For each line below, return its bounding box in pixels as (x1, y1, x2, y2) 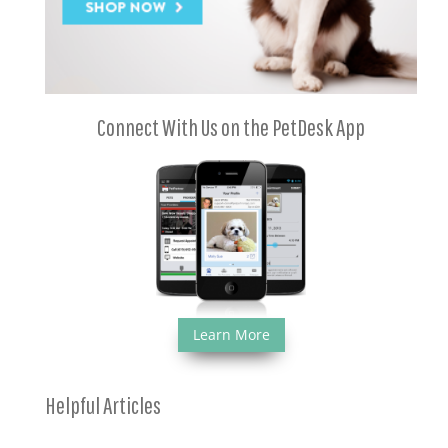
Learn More (192, 324, 270, 344)
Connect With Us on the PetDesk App (97, 113, 365, 141)
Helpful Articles (45, 390, 161, 419)
